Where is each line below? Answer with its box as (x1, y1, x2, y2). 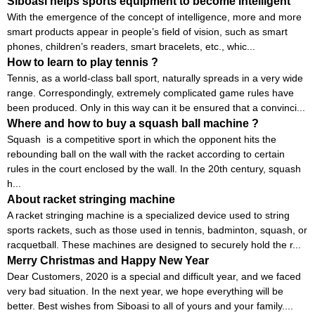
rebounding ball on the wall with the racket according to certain (7, 148, 285, 160)
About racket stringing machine (7, 193, 175, 205)
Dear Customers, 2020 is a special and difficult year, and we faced (7, 270, 301, 282)
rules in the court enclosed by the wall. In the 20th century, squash (7, 162, 301, 174)
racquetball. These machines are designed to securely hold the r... (7, 238, 301, 250)
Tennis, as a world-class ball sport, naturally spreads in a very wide (7, 72, 303, 84)
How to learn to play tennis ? (7, 56, 158, 68)
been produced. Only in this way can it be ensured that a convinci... (7, 101, 305, 113)
